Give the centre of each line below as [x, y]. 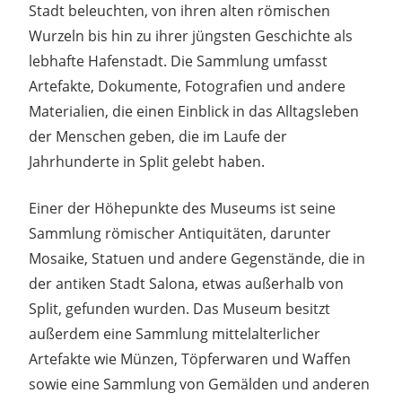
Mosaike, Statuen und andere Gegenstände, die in [197, 258]
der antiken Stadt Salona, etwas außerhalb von [186, 283]
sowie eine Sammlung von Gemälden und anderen [199, 384]
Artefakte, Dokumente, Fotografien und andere [187, 86]
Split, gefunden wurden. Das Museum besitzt [179, 308]
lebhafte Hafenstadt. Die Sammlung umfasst [178, 61]
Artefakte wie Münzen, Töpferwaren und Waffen [190, 358]
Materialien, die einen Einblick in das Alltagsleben [194, 111]
